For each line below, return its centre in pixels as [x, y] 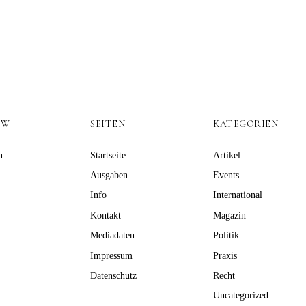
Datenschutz [113, 276]
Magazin [229, 215]
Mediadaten [112, 236]
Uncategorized [241, 296]
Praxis [225, 255]
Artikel [227, 155]
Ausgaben [109, 176]
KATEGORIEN [246, 124]
